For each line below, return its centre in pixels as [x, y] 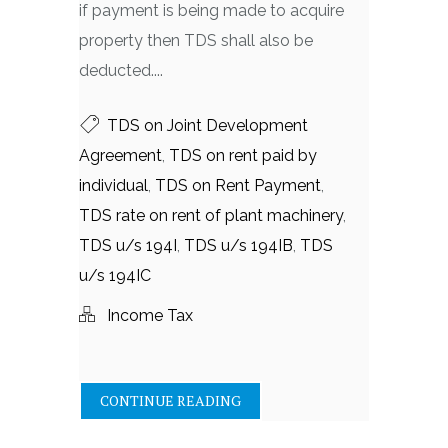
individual [113, 185]
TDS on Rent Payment [238, 185]
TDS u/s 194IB [238, 245]
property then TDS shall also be [196, 40]
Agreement [120, 155]
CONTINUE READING [170, 400]
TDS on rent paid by [243, 155]
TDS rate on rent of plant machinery [211, 215]
